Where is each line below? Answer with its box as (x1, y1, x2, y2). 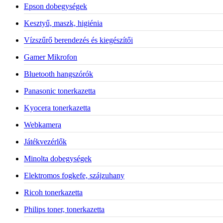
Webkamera (24, 120, 61, 129)
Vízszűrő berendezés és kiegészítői (24, 35, 133, 44)
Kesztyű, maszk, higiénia (24, 18, 103, 27)
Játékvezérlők (24, 137, 67, 146)
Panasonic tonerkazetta (24, 86, 96, 95)
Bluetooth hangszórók (24, 69, 93, 78)
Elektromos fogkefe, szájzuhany (24, 171, 124, 180)
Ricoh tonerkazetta (24, 188, 83, 197)
